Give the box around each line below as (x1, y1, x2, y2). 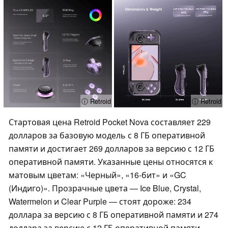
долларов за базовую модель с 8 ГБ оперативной (9, 129, 205, 141)
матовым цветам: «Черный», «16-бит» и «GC (9, 168, 186, 181)
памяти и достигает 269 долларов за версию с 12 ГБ (9, 142, 214, 154)
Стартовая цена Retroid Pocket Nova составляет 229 (9, 116, 211, 128)
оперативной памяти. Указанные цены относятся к (9, 155, 213, 167)
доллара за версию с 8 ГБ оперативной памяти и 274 (9, 208, 218, 220)
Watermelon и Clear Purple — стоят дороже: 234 (9, 195, 191, 207)
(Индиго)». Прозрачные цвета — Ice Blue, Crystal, (9, 182, 201, 194)
